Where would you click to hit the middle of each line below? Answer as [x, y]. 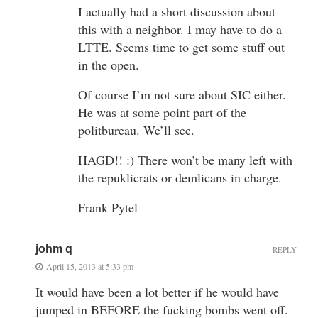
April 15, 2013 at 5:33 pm [90, 266]
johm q [54, 248]
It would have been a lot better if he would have [157, 291]
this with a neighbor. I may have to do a [180, 29]
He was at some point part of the [162, 112]
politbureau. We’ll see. [136, 130]
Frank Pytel [108, 207]
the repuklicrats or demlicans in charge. [180, 177]
